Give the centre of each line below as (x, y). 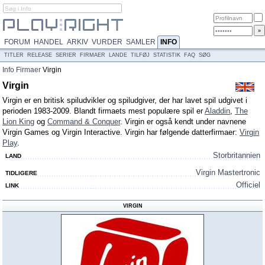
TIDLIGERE (21, 173)
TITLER (14, 55)
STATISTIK (167, 55)
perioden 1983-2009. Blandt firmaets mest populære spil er (104, 111)
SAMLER (141, 42)
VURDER (107, 42)
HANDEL (49, 42)
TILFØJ (140, 55)
